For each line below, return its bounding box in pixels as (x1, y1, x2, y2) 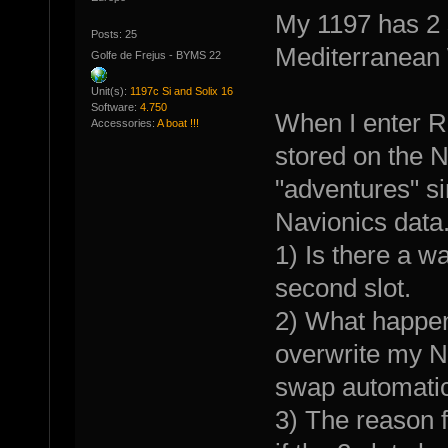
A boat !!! (156, 116, 199, 129)
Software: (90, 100, 140, 113)
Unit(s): (90, 84, 130, 97)
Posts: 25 (90, 28, 137, 41)
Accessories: (90, 116, 157, 129)
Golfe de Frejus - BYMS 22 (90, 49, 221, 62)
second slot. (274, 274, 411, 303)
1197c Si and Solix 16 (129, 84, 233, 97)
